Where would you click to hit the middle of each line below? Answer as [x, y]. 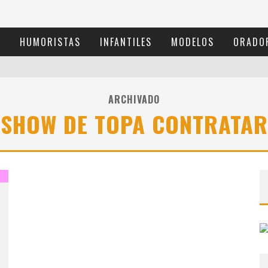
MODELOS [193, 42]
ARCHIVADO [134, 99]
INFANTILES [126, 42]
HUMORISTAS [50, 42]
